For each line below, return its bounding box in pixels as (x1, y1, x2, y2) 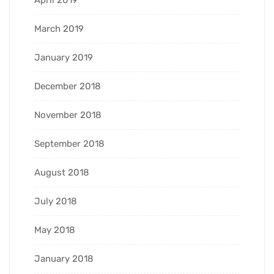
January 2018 (34, 253, 94, 264)
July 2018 (34, 195, 77, 207)
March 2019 (34, 23, 84, 34)
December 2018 (34, 80, 101, 92)
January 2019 (34, 51, 93, 63)
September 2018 (34, 138, 105, 149)
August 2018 (34, 166, 89, 178)
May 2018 (34, 224, 75, 235)
